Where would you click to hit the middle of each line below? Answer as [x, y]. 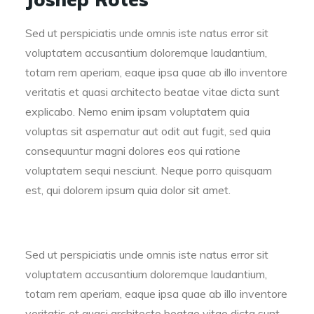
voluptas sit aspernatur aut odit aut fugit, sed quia [148, 131]
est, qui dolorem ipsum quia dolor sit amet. [128, 190]
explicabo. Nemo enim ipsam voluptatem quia [137, 111]
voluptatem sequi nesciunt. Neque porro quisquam [149, 170]
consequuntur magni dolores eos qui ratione [133, 151]
